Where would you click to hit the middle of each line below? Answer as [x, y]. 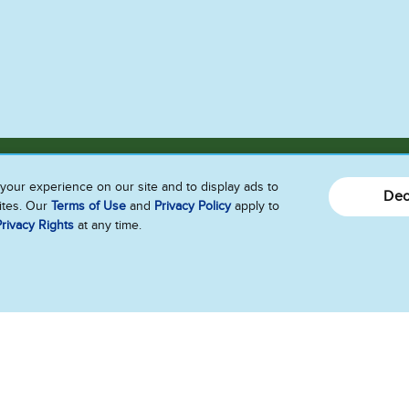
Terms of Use [89, 206]
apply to [255, 206]
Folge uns [77, 351]
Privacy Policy [193, 206]
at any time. [108, 225]
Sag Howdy [86, 238]
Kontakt [56, 280]
